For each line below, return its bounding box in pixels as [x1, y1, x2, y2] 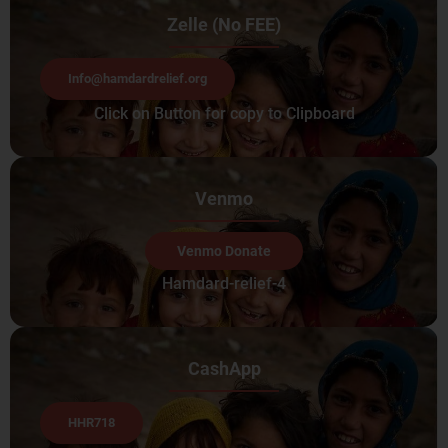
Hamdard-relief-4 [162, 273, 286, 293]
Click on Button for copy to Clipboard [93, 103, 355, 123]
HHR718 [68, 414, 115, 430]
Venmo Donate [177, 242, 271, 259]
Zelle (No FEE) [167, 13, 281, 35]
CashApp [187, 357, 261, 379]
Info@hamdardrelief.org [68, 70, 207, 86]
